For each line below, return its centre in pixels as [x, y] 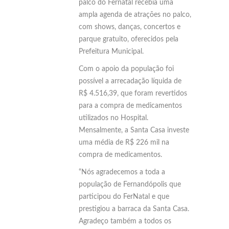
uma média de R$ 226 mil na [124, 142]
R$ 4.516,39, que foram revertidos [133, 93]
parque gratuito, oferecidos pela [129, 39]
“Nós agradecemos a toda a [122, 172]
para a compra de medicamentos [130, 106]
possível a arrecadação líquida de [130, 81]
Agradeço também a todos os [125, 221]
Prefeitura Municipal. [111, 51]
